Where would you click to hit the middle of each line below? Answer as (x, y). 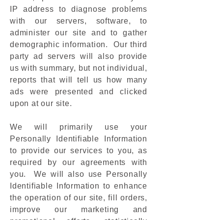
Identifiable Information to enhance (79, 186)
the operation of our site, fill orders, (79, 198)
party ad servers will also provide (79, 56)
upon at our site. (41, 103)
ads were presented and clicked (79, 92)
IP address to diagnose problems (79, 9)
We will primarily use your (79, 127)
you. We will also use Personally (79, 174)
